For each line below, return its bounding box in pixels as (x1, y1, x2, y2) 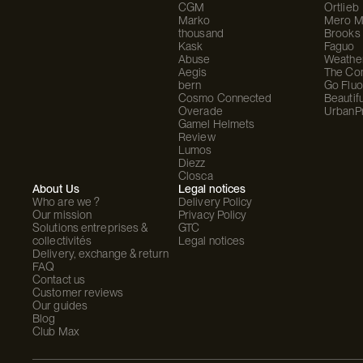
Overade (178, 105, 223, 117)
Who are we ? (32, 195, 100, 208)
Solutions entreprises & (32, 221, 148, 234)
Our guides (32, 299, 88, 312)
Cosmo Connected (178, 92, 272, 105)
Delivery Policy (178, 195, 253, 208)
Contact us (32, 273, 85, 286)
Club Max (32, 325, 79, 338)
